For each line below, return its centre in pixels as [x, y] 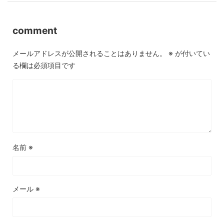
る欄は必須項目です [44, 65]
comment [35, 31]
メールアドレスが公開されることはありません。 [89, 53]
